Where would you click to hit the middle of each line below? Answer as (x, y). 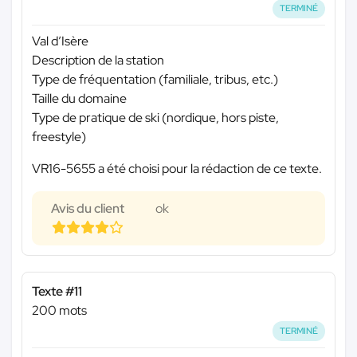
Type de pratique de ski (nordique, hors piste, (155, 117)
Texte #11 (57, 291)
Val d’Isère (60, 41)
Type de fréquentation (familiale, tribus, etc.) (155, 79)
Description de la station (98, 60)
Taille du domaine (79, 98)
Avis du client (88, 208)
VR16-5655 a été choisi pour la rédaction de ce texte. (177, 168)
